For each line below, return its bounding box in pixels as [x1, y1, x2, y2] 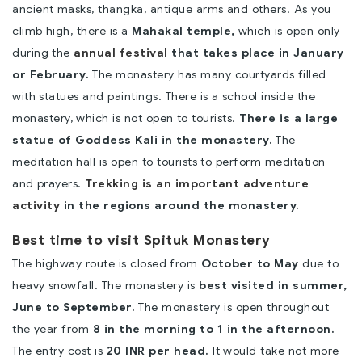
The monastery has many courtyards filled [89, 66, 326, 82]
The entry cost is [12, 343, 107, 358]
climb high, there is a [12, 23, 132, 38]
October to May [200, 255, 299, 271]
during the [12, 44, 74, 60]
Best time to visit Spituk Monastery [12, 231, 271, 249]
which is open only [234, 23, 340, 38]
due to [298, 255, 339, 271]
